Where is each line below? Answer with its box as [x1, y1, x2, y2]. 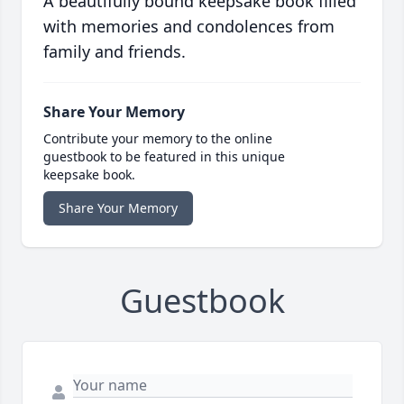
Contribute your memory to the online [43, 129, 272, 147]
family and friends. [43, 40, 186, 62]
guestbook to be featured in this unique [43, 147, 285, 165]
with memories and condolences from [43, 14, 335, 37]
